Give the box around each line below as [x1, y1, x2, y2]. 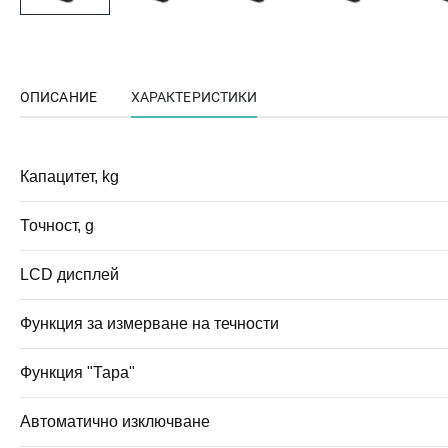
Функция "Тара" [20, 364, 135, 382]
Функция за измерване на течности [20, 315, 279, 333]
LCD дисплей [20, 266, 119, 284]
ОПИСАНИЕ [20, 89, 97, 106]
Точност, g [20, 217, 94, 235]
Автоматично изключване [20, 413, 210, 431]
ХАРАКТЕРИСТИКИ [130, 89, 258, 106]
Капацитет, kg [20, 168, 119, 186]
